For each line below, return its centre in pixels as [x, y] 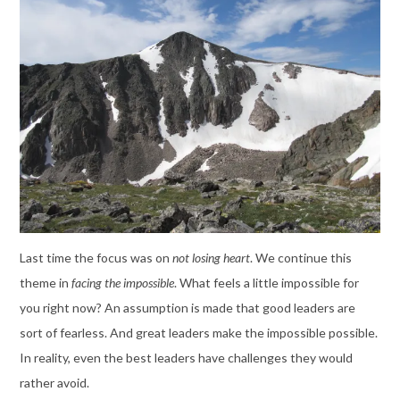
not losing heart [211, 258]
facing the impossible [122, 283]
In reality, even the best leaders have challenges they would [186, 358]
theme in [45, 283]
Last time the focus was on [96, 258]
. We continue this [300, 258]
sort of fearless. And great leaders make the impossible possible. [198, 333]
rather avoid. [54, 383]
